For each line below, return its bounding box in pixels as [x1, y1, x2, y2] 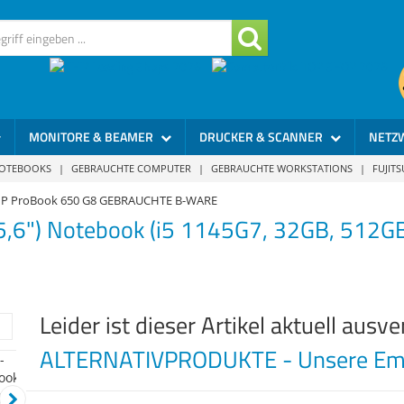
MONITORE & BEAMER [29, 127, 156, 146]
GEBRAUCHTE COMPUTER [70, 161, 191, 175]
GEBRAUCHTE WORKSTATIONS [210, 161, 353, 175]
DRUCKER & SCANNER [199, 127, 326, 146]
